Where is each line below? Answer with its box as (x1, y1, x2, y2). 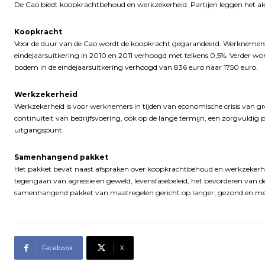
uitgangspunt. (14, 125, 64, 135)
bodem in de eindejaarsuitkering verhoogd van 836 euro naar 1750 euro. (14, 63, 258, 72)
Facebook (42, 243, 73, 253)
